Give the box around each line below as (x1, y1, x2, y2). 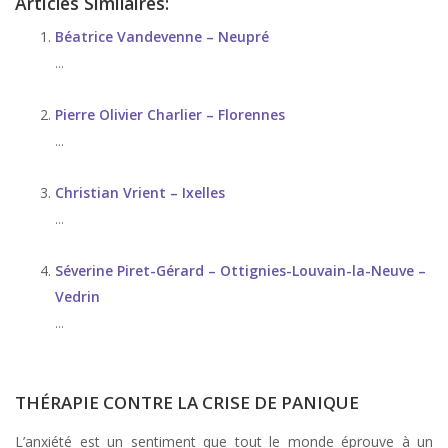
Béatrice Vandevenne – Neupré (55, 27, 269, 46)
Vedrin (55, 287, 100, 306)
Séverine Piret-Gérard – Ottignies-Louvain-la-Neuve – (55, 261, 426, 280)
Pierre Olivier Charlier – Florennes (55, 105, 285, 124)
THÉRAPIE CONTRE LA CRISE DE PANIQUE (15, 391, 359, 414)
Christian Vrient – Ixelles (55, 183, 225, 202)
